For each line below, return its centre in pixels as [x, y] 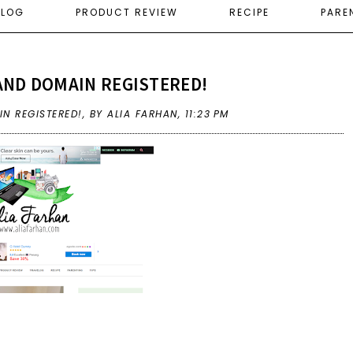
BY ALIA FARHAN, [137, 113]
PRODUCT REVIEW [127, 12]
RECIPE [249, 12]
